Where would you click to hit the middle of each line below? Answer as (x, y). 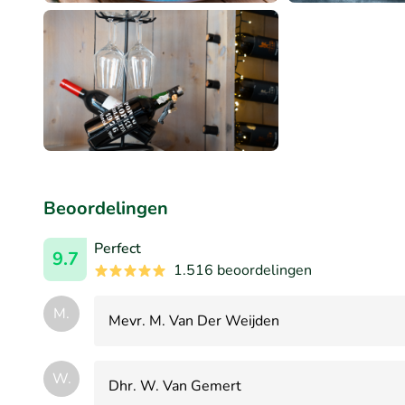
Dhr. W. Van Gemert (175, 386)
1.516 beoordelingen (243, 270)
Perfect (118, 248)
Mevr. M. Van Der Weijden (194, 320)
